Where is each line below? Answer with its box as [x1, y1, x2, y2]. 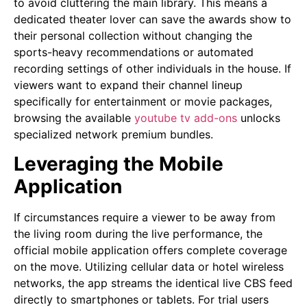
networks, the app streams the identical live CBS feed [14, 275, 293, 290]
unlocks [237, 111, 280, 125]
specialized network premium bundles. [14, 127, 213, 142]
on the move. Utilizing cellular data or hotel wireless [14, 259, 284, 273]
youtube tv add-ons [134, 111, 237, 125]
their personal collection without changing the [14, 29, 252, 43]
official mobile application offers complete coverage [14, 243, 287, 257]
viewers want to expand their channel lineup [14, 78, 243, 93]
